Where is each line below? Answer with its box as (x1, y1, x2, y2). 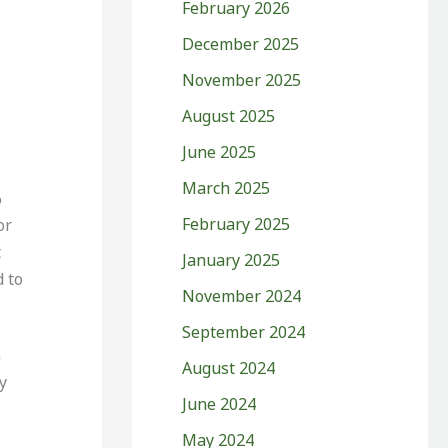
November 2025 (182, 68, 301, 91)
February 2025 (182, 212, 290, 235)
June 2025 (182, 140, 256, 163)
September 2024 (182, 320, 305, 343)
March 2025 (182, 176, 270, 199)
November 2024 (182, 284, 301, 307)
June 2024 (182, 392, 256, 415)
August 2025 (182, 104, 275, 127)
